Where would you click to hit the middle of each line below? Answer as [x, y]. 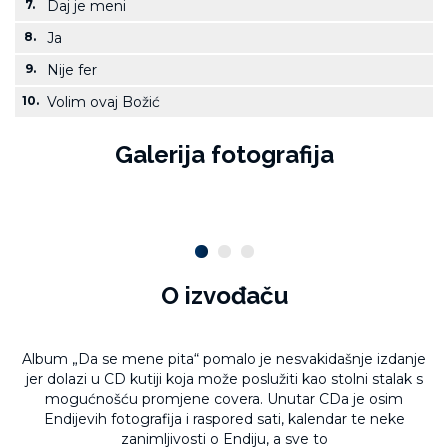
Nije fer [72, 70]
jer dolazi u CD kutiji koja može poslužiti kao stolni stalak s [224, 379]
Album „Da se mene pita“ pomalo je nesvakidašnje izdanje [224, 359]
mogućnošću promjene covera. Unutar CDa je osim [224, 399]
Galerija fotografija [224, 154]
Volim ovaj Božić [103, 102]
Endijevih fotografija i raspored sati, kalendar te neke [224, 419]
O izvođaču [224, 295]
